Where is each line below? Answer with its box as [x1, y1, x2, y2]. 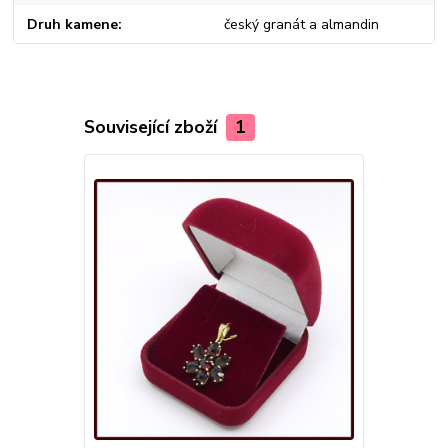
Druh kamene [27, 14, 119, 34]
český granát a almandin [223, 14, 379, 34]
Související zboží [83, 115, 222, 140]
